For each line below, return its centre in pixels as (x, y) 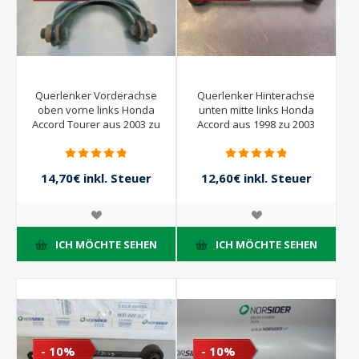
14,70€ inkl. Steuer (96, 178)
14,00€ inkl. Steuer (256, 195)
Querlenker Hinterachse (256, 96)
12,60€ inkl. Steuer (256, 178)
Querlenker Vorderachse (96, 96)
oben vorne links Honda (96, 110)
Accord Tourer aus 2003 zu (96, 125)
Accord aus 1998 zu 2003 (256, 125)
